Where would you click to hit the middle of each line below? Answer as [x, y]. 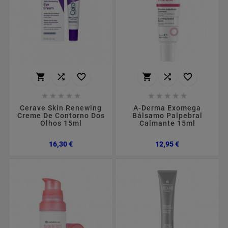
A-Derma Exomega [167, 108]
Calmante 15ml [167, 123]
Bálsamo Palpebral [167, 116]
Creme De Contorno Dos [61, 116]
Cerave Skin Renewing [61, 108]
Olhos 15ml [61, 123]
